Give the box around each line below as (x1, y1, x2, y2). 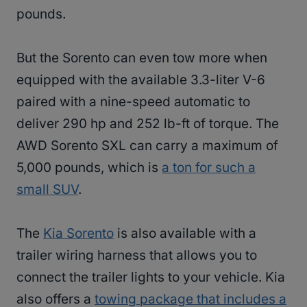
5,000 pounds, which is (16, 160, 162, 176)
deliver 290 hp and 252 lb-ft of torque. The (16, 116, 279, 132)
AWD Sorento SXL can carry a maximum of (16, 138, 278, 154)
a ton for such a (162, 160, 256, 176)
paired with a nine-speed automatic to (16, 94, 250, 110)
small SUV (16, 182, 78, 198)
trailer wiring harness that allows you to (16, 247, 257, 264)
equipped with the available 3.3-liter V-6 (16, 72, 265, 88)
